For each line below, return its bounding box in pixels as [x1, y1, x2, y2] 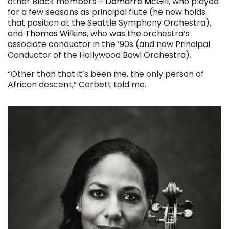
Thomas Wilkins [25, 28, 87, 40]
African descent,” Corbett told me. [8, 79, 146, 91]
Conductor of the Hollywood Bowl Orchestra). [8, 49, 191, 61]
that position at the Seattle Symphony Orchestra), [8, 17, 211, 29]
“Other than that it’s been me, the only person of [8, 68, 204, 80]
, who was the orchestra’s [87, 28, 190, 40]
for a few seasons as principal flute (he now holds [8, 6, 205, 18]
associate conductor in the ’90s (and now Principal [8, 38, 210, 51]
